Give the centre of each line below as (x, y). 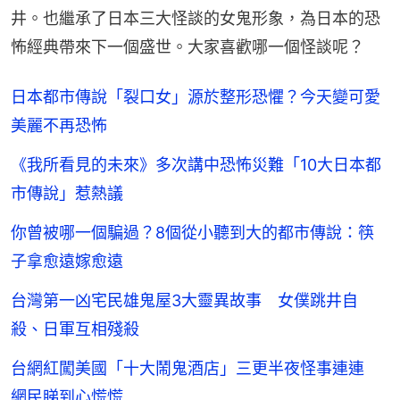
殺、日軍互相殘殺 (75, 329)
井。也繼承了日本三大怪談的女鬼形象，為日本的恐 (196, 18)
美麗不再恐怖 (59, 125)
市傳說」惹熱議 (67, 193)
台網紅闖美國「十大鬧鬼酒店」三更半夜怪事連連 (196, 368)
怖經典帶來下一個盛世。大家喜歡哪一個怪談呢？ (187, 46)
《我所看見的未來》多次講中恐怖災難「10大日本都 (196, 164)
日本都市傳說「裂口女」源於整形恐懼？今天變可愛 (196, 96)
